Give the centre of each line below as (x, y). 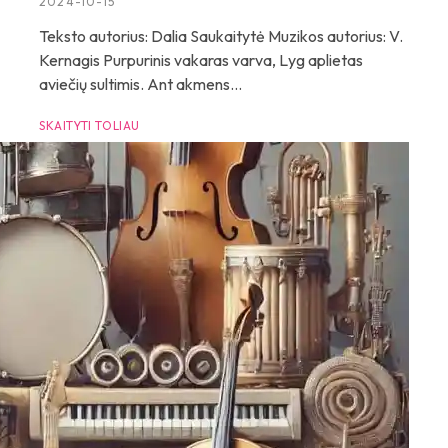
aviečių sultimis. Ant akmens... (140, 84)
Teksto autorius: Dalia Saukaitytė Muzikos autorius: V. (221, 36)
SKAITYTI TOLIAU (89, 125)
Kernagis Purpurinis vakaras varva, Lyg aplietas (201, 60)
